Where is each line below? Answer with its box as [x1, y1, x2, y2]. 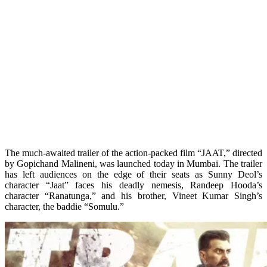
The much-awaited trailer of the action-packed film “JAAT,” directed [5, 147, 262, 158]
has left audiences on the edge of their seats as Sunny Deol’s [5, 169, 262, 179]
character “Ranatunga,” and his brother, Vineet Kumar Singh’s [5, 190, 262, 201]
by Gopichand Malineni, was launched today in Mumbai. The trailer [5, 158, 262, 169]
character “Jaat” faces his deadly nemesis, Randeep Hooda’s [5, 179, 262, 190]
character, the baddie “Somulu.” [5, 201, 124, 212]
